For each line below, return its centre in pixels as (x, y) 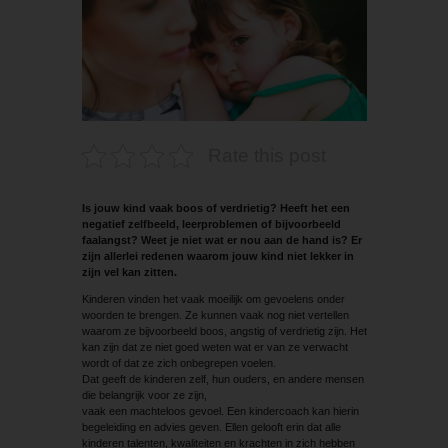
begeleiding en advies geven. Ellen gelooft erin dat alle (211, 426)
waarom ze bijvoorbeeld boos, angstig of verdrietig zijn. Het (224, 330)
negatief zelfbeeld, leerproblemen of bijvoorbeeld (211, 223)
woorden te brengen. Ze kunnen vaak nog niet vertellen (215, 314)
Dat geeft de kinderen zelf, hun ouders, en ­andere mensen (222, 378)
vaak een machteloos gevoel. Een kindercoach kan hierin (220, 410)
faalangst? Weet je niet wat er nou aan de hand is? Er (221, 239)
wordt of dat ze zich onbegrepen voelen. (178, 362)
